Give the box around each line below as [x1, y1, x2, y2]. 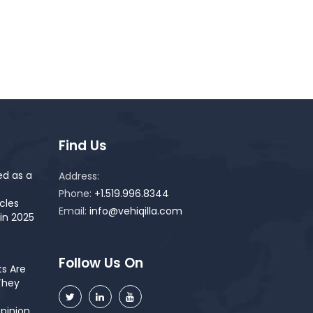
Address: [58, 169, 99, 183]
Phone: [58, 187, 94, 201]
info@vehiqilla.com [89, 204, 182, 218]
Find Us [58, 136, 107, 155]
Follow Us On [58, 254, 143, 272]
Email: [58, 204, 89, 218]
